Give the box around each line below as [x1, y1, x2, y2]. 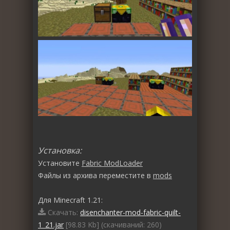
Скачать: [46, 207, 80, 218]
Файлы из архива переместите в [38, 170, 153, 181]
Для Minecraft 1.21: [38, 195, 103, 205]
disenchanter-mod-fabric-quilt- [80, 207, 181, 218]
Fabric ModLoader [82, 158, 143, 168]
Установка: [38, 145, 82, 157]
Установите [38, 158, 82, 168]
